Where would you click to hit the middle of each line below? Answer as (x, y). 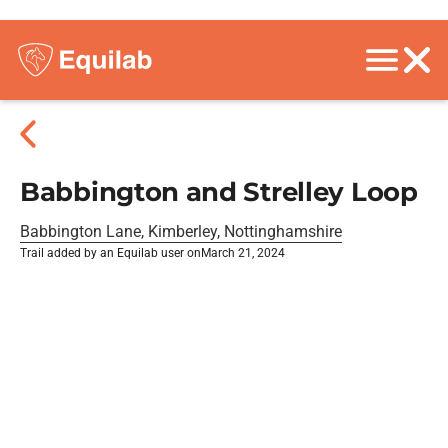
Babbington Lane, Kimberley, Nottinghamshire (181, 231)
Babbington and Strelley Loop (219, 192)
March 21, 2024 (243, 253)
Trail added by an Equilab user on (110, 253)
